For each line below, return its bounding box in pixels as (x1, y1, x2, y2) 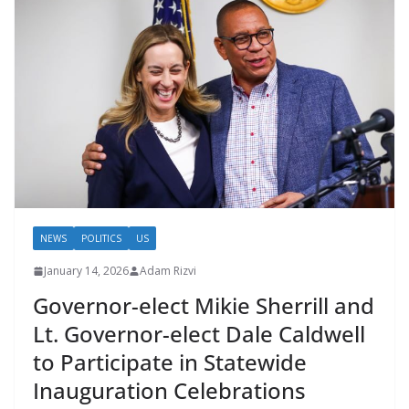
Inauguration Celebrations (33, 375, 306, 406)
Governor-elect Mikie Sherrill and (33, 290, 374, 321)
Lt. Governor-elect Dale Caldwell (33, 319, 365, 350)
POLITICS (81, 232, 121, 246)
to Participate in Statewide (33, 347, 307, 378)
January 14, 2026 (44, 263, 129, 279)
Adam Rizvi (140, 263, 196, 279)
